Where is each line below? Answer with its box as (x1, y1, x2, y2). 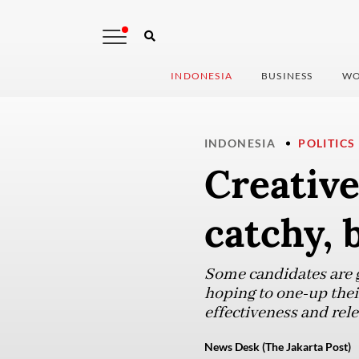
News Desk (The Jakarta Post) (204, 340, 351, 354)
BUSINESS (261, 70, 313, 83)
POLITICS (298, 136, 356, 151)
